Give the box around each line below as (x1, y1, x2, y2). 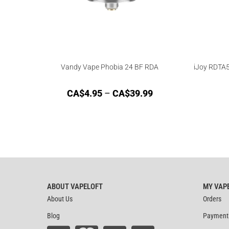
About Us (47, 194, 73, 203)
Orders (203, 194, 222, 203)
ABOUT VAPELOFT (47, 181, 103, 191)
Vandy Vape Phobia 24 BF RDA (61, 63, 158, 72)
